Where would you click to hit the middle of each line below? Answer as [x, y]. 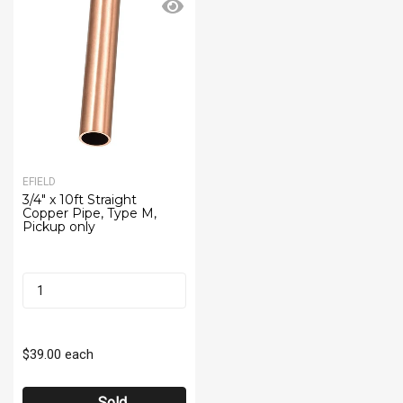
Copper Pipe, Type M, [90, 213]
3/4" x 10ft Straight [80, 199]
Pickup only [59, 226]
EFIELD [39, 181]
